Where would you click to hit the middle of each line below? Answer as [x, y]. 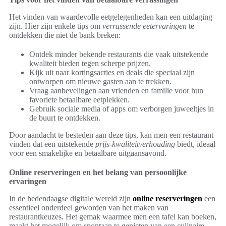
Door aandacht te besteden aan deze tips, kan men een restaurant [111, 135]
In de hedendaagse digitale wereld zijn [71, 199]
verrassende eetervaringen [145, 26]
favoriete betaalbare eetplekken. [79, 100]
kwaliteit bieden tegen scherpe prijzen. [90, 64]
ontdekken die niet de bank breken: [65, 35]
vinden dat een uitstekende [52, 144]
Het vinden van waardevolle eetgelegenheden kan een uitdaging [111, 17]
